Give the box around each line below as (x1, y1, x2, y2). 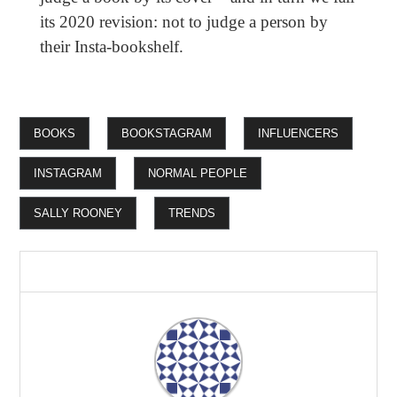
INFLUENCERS (258, 127, 339, 141)
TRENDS (168, 206, 216, 221)
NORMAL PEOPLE (148, 167, 248, 181)
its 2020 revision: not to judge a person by (39, 12, 328, 32)
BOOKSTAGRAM (121, 127, 213, 141)
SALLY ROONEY (34, 206, 123, 221)
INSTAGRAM (34, 167, 103, 181)
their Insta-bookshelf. (39, 37, 183, 57)
